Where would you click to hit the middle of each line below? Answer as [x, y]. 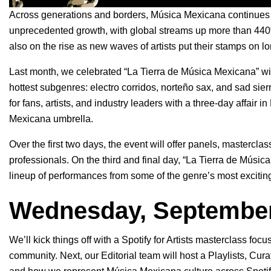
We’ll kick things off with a [65, 240]
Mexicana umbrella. [51, 119]
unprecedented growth [57, 31]
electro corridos [123, 88]
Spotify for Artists [157, 240]
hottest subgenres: [50, 88]
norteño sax [186, 88]
